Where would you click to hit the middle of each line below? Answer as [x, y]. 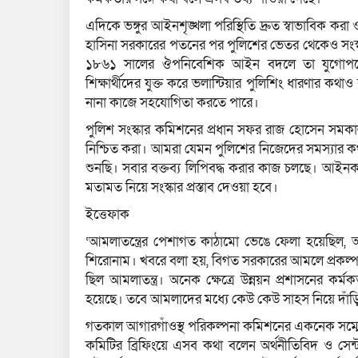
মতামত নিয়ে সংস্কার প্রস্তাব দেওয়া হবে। [182, 188]
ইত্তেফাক [107, 215]
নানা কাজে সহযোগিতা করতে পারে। [172, 103]
